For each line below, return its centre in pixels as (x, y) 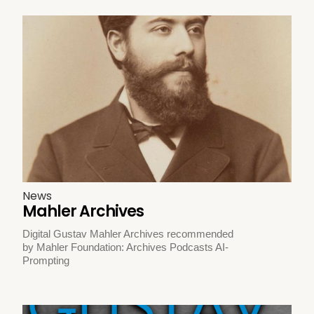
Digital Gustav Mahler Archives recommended (128, 233)
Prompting (46, 260)
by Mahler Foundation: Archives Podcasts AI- (126, 247)
